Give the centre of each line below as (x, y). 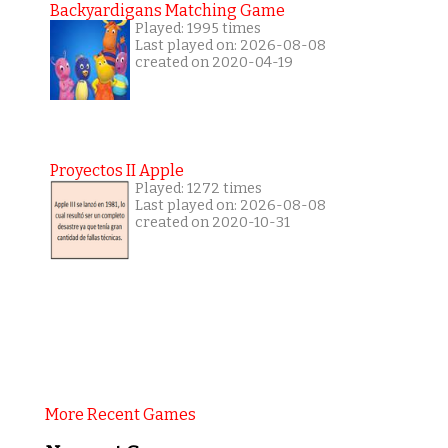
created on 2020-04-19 (213, 62)
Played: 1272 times (198, 188)
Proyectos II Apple (116, 170)
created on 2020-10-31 (212, 222)
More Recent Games (120, 414)
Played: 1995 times (197, 28)
